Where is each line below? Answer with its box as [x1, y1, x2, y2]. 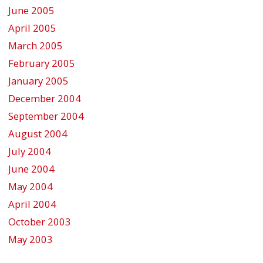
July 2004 [8, 144, 51, 158]
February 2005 [8, 56, 75, 70]
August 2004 [8, 126, 68, 140]
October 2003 [8, 214, 71, 228]
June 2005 [8, 3, 55, 17]
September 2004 [8, 109, 84, 123]
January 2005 [8, 73, 69, 87]
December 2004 [8, 91, 81, 105]
